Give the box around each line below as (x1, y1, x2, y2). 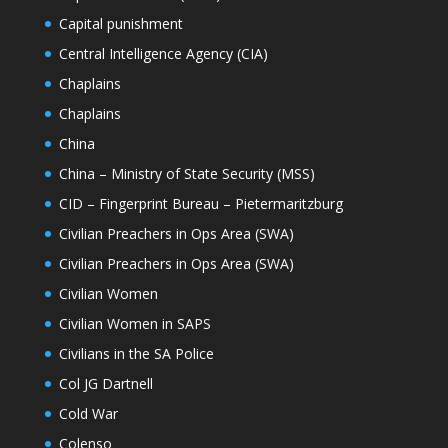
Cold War (58, 404, 118, 424)
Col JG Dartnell (58, 374, 153, 394)
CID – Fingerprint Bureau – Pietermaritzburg (58, 194, 343, 214)
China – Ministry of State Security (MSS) (58, 164, 315, 184)
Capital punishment (58, 14, 183, 34)
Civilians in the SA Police (58, 344, 214, 364)
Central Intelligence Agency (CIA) (58, 44, 268, 64)
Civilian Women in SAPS (58, 314, 211, 334)
